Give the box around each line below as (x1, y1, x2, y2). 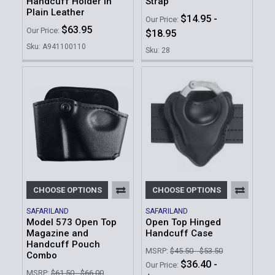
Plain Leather (26, 7, 85, 18)
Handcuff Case (145, 228, 213, 239)
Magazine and (26, 228, 88, 239)
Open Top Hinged (145, 217, 221, 228)
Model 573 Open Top (26, 217, 117, 228)
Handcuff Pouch (26, 239, 100, 250)
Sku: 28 (145, 45, 170, 55)
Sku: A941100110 (26, 42, 86, 51)
